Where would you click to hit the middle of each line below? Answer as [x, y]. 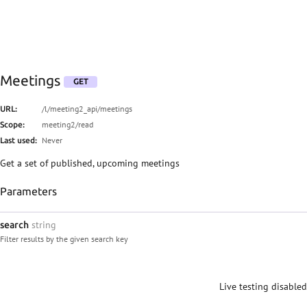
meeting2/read [68, 124]
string [44, 224]
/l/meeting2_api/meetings [87, 108]
